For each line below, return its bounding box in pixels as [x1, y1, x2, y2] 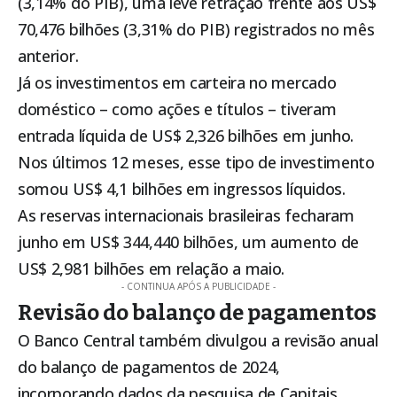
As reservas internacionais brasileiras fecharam [18, 205, 354, 227]
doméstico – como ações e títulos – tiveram [18, 98, 337, 121]
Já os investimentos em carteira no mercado [18, 72, 337, 94]
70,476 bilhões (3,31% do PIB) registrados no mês [18, 19, 375, 41]
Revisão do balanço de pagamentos [18, 300, 377, 326]
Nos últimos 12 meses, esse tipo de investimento [18, 152, 375, 174]
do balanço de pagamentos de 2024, [18, 356, 281, 378]
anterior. [18, 45, 79, 67]
